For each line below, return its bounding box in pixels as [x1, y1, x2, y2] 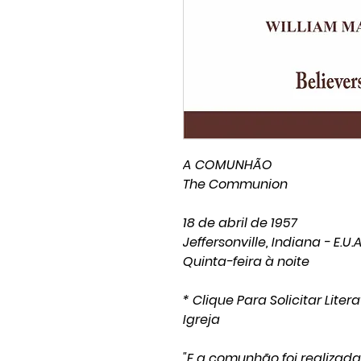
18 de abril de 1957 [183, 214, 297, 232]
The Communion [183, 175, 288, 193]
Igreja [183, 310, 220, 329]
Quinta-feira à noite [183, 252, 309, 271]
